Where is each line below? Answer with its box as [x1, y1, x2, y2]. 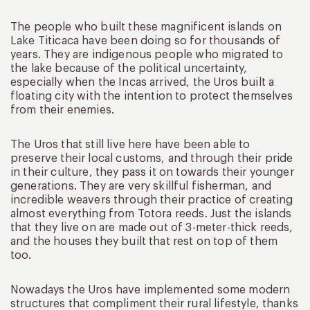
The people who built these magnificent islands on [10, 21, 282, 33]
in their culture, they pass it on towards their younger [10, 167, 294, 179]
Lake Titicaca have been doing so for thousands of [10, 35, 280, 47]
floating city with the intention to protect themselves [10, 91, 293, 102]
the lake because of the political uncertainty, [10, 63, 248, 75]
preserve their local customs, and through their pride [10, 153, 293, 165]
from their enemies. [10, 104, 115, 116]
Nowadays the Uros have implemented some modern [10, 284, 291, 296]
